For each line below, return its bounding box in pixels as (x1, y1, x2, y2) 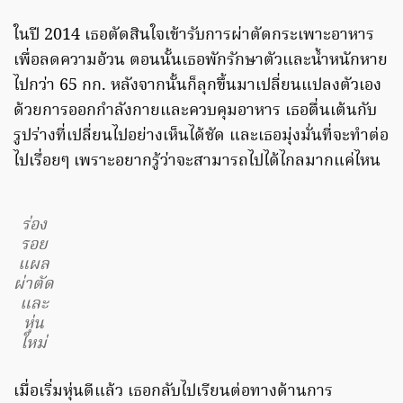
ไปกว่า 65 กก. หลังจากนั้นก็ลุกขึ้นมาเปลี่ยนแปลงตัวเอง (13, 73, 381, 100)
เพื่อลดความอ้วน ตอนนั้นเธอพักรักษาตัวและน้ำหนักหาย (13, 48, 388, 75)
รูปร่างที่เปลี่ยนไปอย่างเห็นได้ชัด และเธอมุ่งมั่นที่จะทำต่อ (13, 123, 389, 150)
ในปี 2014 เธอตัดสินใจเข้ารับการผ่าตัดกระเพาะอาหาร (13, 22, 374, 49)
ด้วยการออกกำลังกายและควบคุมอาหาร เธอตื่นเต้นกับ (13, 98, 377, 125)
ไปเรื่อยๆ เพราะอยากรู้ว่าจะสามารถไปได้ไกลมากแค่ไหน (13, 148, 381, 175)
